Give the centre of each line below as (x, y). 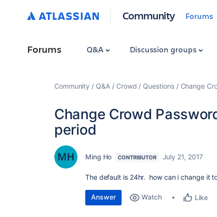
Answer (103, 197)
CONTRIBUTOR (137, 157)
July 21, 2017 (183, 157)
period (75, 130)
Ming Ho (99, 157)
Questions (159, 86)
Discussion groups (164, 49)
